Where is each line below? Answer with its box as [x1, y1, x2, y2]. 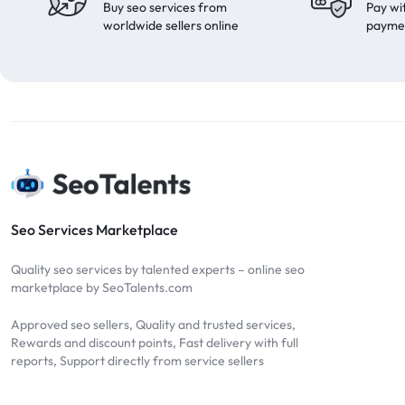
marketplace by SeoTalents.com [11, 278, 193, 296]
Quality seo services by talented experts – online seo [11, 260, 305, 278]
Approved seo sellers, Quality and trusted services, [11, 316, 296, 333]
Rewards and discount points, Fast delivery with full [11, 334, 298, 351]
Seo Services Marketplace [11, 220, 178, 239]
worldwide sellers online [103, 17, 239, 33]
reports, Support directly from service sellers [11, 352, 264, 369]
